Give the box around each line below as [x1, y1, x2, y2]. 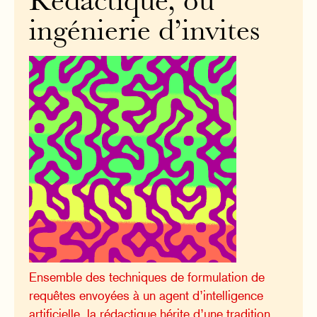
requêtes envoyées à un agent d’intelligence [29, 288, 264, 304]
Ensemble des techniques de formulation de [29, 270, 265, 285]
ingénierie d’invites [29, 19, 260, 47]
